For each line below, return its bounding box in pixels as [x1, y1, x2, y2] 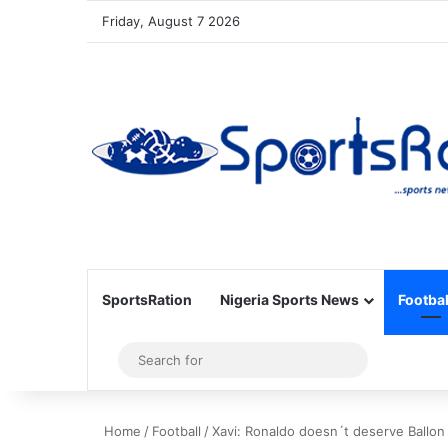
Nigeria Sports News [220, 291, 359, 308]
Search [355, 350, 408, 369]
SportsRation [102, 291, 192, 308]
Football [152, 423, 201, 439]
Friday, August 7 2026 [102, 13, 240, 29]
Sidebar [111, 350, 169, 370]
